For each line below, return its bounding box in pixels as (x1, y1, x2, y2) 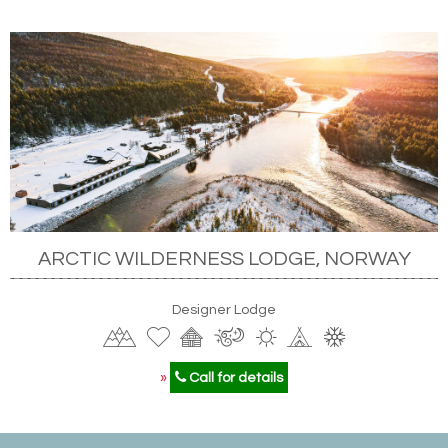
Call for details (186, 369, 283, 385)
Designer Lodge (172, 301, 276, 317)
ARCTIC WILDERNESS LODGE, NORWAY (37, 247, 411, 269)
